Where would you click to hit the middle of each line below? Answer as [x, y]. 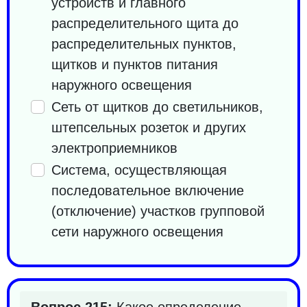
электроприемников [114, 148]
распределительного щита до [145, 23]
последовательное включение [148, 190]
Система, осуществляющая [139, 170]
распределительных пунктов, [144, 44]
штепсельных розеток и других [149, 127]
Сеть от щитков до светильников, [157, 107]
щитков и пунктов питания [135, 64]
